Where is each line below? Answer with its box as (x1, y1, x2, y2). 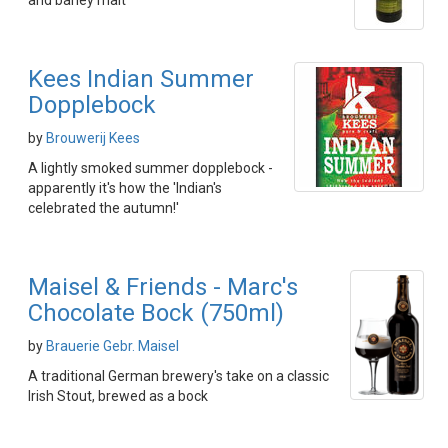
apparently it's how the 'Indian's (28, 180, 222, 196)
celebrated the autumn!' (28, 200, 179, 216)
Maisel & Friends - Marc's (28, 273, 298, 301)
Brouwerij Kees (46, 130, 140, 146)
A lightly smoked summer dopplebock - (28, 160, 273, 176)
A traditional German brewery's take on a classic (28, 368, 329, 384)
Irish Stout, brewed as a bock (28, 388, 208, 404)
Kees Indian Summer (28, 65, 254, 93)
